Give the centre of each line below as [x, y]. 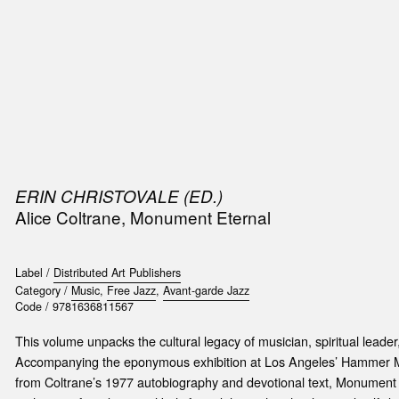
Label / [34, 273]
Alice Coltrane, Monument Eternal [142, 216]
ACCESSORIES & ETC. [211, 35]
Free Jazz [131, 291]
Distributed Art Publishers [117, 273]
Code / [33, 307]
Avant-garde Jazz [206, 291]
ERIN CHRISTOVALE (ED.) [118, 195]
